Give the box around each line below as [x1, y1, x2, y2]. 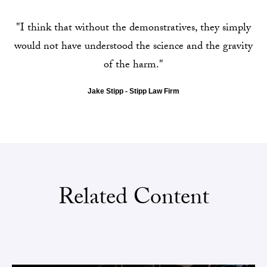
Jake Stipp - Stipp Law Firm [88, 87, 179, 95]
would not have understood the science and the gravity [14, 38, 253, 57]
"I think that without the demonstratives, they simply [16, 20, 251, 38]
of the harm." [104, 57, 163, 75]
